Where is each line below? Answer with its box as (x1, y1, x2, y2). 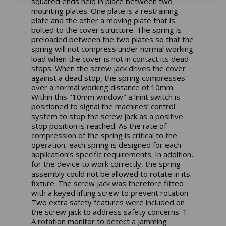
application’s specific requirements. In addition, (31, 149, 194, 159)
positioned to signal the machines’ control (31, 101, 176, 111)
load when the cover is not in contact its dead (31, 53, 189, 64)
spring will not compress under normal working (31, 43, 194, 54)
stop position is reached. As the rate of (31, 120, 167, 131)
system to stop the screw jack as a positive (31, 110, 184, 121)
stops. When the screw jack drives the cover (31, 63, 186, 73)
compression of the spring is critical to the (31, 130, 178, 140)
